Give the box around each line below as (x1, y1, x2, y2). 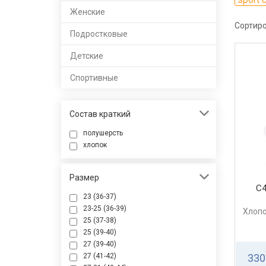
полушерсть (83, 129, 123, 138)
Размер (69, 173, 99, 183)
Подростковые (70, 29, 128, 39)
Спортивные (70, 73, 118, 83)
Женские (70, 7, 105, 17)
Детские (70, 51, 103, 61)
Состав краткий (69, 109, 131, 119)
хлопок (83, 141, 107, 150)
